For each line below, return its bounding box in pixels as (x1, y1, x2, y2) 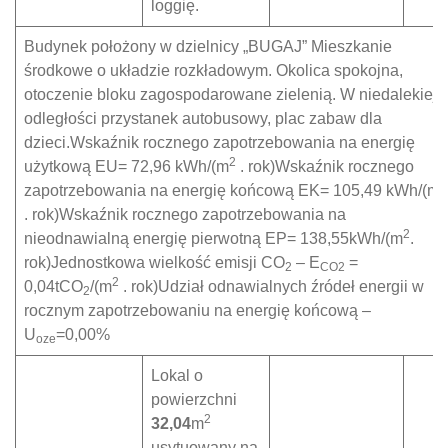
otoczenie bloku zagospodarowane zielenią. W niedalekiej (24, 86, 437, 103)
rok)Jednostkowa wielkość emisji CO (24, 254, 285, 271)
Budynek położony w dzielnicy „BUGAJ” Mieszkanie (24, 38, 392, 55)
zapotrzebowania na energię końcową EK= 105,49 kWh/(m (24, 182, 440, 199)
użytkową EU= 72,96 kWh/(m (24, 158, 229, 175)
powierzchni (151, 391, 237, 408)
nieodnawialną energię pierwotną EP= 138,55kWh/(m (24, 230, 403, 247)
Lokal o (151, 367, 203, 384)
